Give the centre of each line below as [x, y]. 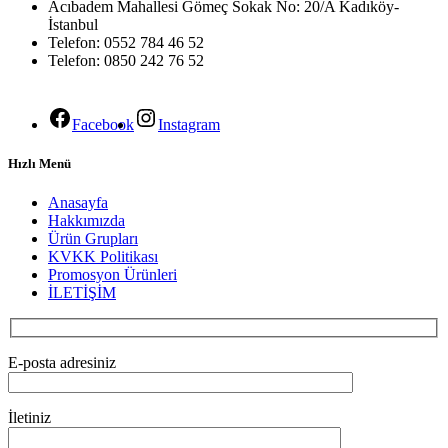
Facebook [103, 124]
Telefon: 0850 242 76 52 [126, 60]
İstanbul [73, 24]
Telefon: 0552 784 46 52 [126, 42]
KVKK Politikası [103, 257]
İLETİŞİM [82, 293]
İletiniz [29, 417]
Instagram [189, 124]
